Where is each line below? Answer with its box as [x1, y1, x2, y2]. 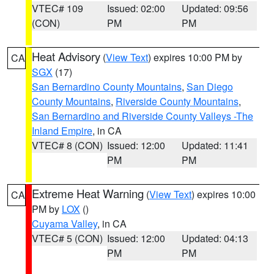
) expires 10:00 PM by [148, 50, 242, 64]
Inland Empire [32, 124, 92, 138]
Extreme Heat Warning [32, 185, 144, 201]
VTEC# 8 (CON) [32, 138, 103, 152]
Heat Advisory [32, 48, 100, 64]
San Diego [187, 80, 233, 94]
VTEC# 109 [32, 1, 83, 15]
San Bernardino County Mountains [32, 80, 182, 94]
